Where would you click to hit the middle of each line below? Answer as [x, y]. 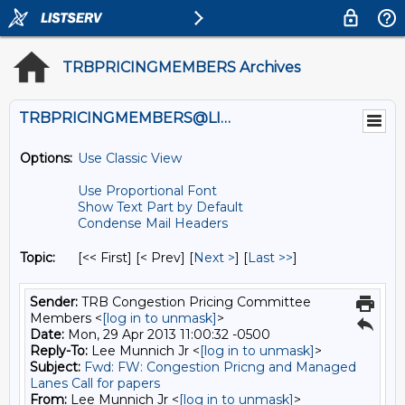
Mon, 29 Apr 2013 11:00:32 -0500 [167, 334]
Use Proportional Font [147, 191]
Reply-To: [59, 351]
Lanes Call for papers [95, 383]
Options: [46, 158]
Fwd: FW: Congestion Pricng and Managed [220, 367]
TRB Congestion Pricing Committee [194, 302]
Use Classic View [130, 158]
